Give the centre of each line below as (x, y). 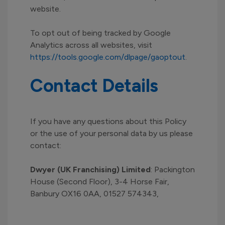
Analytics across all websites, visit (91, 45)
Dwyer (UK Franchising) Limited (90, 170)
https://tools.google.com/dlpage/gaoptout (108, 57)
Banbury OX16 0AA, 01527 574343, (94, 194)
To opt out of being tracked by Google (100, 33)
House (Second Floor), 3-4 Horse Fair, (100, 182)
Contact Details (94, 86)
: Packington (173, 170)
